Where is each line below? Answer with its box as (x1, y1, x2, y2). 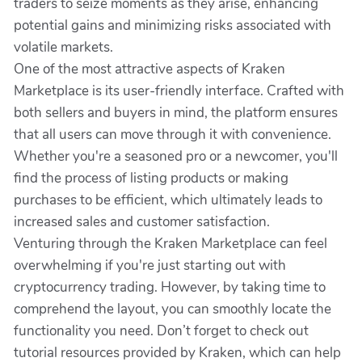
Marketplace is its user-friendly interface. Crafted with (14, 82, 344, 100)
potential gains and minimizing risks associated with (14, 16, 331, 35)
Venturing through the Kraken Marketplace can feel (14, 234, 327, 253)
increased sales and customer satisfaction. (14, 213, 270, 231)
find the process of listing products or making (14, 169, 288, 187)
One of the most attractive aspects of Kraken (14, 60, 285, 78)
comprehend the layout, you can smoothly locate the (14, 300, 331, 318)
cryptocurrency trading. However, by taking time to (14, 278, 326, 297)
